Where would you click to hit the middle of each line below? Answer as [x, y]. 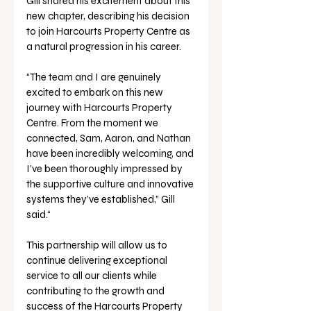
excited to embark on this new [96, 92]
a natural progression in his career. [104, 46]
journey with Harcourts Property [100, 107]
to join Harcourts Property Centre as [109, 31]
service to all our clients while [93, 275]
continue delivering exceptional [98, 260]
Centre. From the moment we [93, 123]
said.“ [39, 214]
